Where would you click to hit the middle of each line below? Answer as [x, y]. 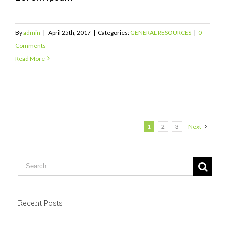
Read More [30, 58]
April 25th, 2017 [70, 32]
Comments [30, 45]
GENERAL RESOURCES [161, 32]
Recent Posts [40, 203]
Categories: [114, 32]
